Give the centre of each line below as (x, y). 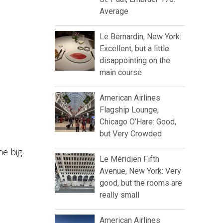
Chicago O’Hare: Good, (138, 122)
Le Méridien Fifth (129, 159)
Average (114, 11)
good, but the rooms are (141, 183)
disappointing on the (135, 61)
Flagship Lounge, (129, 110)
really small (119, 195)
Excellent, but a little (134, 49)
